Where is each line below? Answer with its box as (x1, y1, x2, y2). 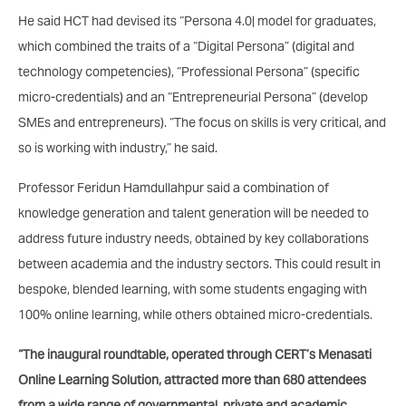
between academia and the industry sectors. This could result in (18, 255, 381, 272)
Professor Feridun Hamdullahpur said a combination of (18, 179, 329, 196)
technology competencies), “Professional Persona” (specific (18, 63, 360, 80)
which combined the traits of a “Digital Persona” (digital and (18, 37, 354, 54)
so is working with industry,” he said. (18, 139, 217, 156)
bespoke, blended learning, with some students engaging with (18, 280, 367, 297)
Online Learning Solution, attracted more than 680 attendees (18, 371, 366, 388)
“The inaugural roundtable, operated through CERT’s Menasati (18, 345, 372, 362)
